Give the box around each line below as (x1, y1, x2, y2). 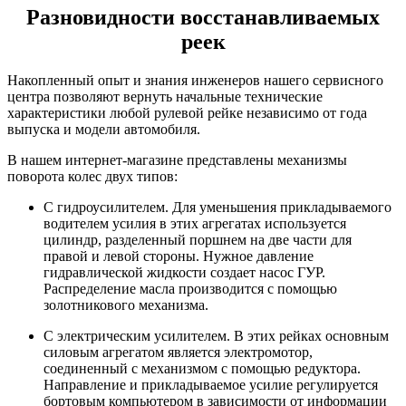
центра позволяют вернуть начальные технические (7, 88, 323, 104)
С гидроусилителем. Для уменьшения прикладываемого (43, 198, 391, 215)
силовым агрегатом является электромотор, (43, 343, 313, 360)
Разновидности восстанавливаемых (26, 5, 380, 29)
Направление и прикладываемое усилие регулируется (43, 376, 378, 392)
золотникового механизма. (43, 296, 212, 313)
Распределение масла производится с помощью (43, 280, 337, 296)
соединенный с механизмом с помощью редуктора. (43, 360, 361, 376)
